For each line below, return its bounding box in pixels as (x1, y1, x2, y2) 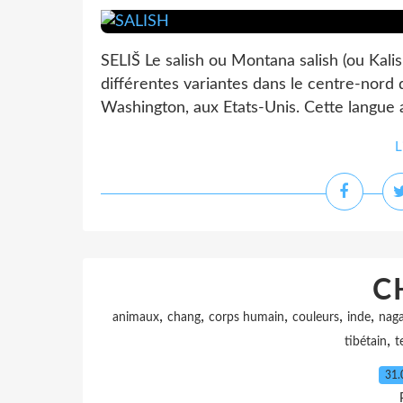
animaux (112, 311, 159, 324)
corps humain (209, 311, 284, 324)
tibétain (345, 336, 387, 348)
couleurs (292, 311, 339, 324)
